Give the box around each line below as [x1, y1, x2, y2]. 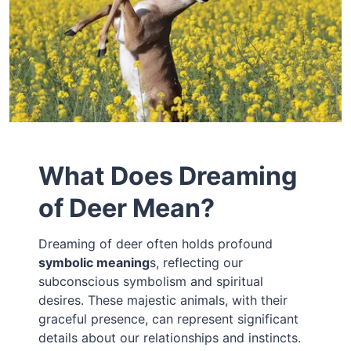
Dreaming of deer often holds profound [38, 236, 273, 252]
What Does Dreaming [38, 161, 298, 192]
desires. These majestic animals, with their [38, 292, 288, 309]
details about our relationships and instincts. [38, 330, 302, 346]
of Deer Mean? [38, 193, 215, 224]
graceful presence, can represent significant [38, 311, 299, 327]
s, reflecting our [150, 255, 244, 271]
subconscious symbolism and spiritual [38, 273, 264, 290]
